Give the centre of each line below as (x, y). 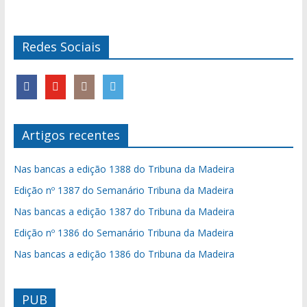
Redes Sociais (61, 46)
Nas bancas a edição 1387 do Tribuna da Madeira (124, 211)
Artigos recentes (71, 135)
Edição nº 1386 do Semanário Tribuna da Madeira (123, 232)
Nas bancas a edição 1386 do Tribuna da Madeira (124, 254)
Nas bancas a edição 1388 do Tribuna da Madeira (124, 169)
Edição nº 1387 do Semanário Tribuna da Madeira (123, 190)
